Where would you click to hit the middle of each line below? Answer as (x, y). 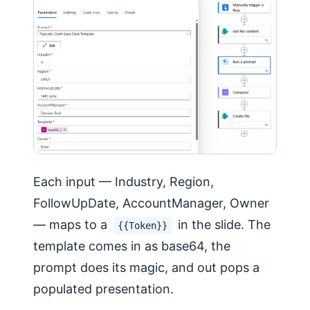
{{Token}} (143, 225)
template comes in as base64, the (132, 246)
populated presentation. (103, 289)
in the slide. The (222, 224)
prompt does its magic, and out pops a (146, 267)
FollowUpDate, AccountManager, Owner (151, 203)
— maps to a (72, 224)
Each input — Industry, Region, (124, 181)
